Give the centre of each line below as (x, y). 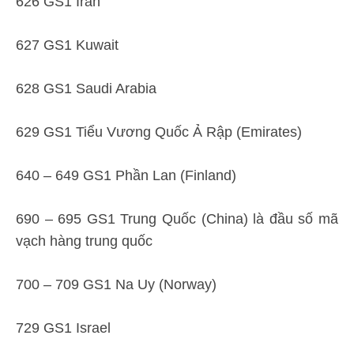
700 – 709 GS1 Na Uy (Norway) (116, 284)
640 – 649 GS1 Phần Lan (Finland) (126, 175)
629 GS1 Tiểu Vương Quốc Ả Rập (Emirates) (159, 132)
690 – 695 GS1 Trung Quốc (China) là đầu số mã (177, 219)
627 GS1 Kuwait (67, 45)
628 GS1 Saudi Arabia (86, 88)
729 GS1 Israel (63, 328)
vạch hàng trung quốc (84, 241)
